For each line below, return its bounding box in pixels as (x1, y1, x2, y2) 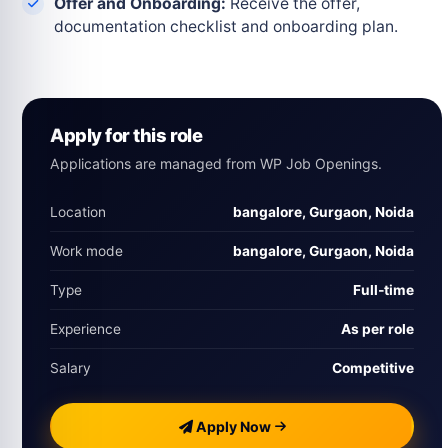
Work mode (50, 243, 123, 260)
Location (50, 204, 106, 221)
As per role (341, 321, 414, 338)
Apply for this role (50, 124, 203, 147)
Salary (50, 360, 91, 377)
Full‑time (353, 282, 414, 299)
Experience (50, 321, 121, 338)
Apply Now (192, 417, 271, 435)
